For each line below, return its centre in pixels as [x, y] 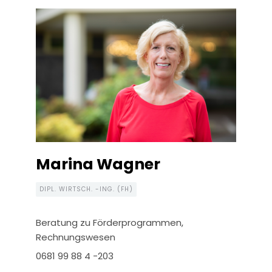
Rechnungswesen [76, 237]
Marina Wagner [98, 165]
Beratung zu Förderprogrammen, [110, 222]
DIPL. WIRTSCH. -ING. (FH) [86, 189]
